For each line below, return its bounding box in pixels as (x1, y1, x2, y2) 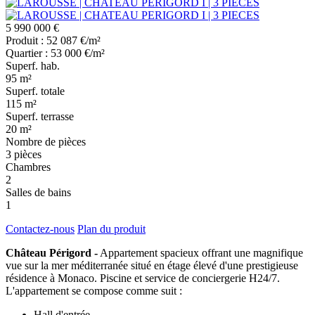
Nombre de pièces (6, 136, 86, 148)
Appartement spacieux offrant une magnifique (98, 247, 303, 259)
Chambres (6, 161, 51, 174)
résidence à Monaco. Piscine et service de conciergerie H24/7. (6, 272, 280, 285)
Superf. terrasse (6, 110, 74, 123)
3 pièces (6, 148, 41, 161)
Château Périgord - (6, 247, 98, 259)
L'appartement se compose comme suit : (6, 285, 185, 297)
